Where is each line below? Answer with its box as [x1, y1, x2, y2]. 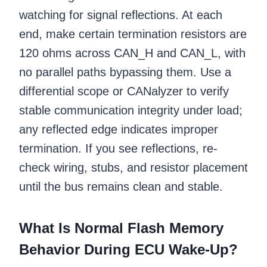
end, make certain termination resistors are [19, 27, 247, 41]
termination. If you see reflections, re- [19, 141, 218, 155]
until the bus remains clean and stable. [19, 179, 223, 193]
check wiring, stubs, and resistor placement [19, 160, 248, 174]
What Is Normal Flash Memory [19, 219, 223, 236]
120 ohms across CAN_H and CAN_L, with [19, 46, 246, 60]
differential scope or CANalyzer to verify [19, 84, 229, 98]
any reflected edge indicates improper [19, 122, 218, 136]
